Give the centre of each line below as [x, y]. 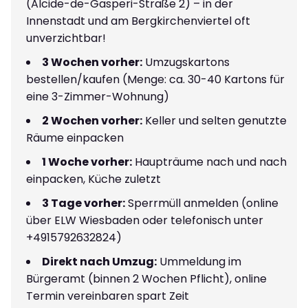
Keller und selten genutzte [214, 120]
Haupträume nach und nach [209, 162]
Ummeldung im [199, 261]
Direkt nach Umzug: [99, 261]
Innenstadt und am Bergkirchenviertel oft [138, 21]
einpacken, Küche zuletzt [93, 179]
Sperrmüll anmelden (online [202, 203]
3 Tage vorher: [84, 203]
